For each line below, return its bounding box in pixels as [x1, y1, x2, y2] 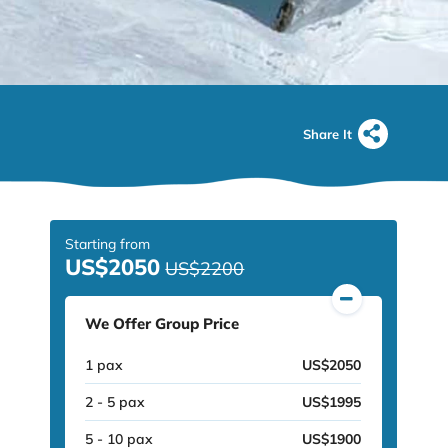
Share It [303, 126, 352, 142]
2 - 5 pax [85, 393, 146, 411]
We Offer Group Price [85, 314, 240, 333]
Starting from [65, 235, 151, 253]
